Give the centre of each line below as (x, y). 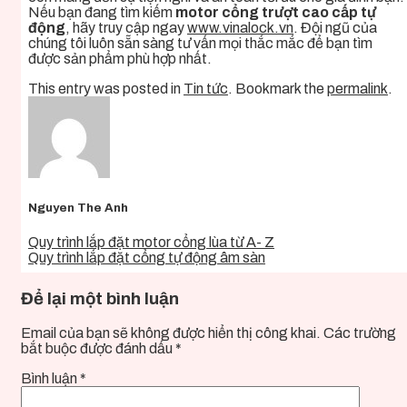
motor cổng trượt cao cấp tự (276, 13)
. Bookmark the (278, 89)
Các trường (360, 333)
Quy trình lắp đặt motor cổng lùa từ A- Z (151, 243)
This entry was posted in (106, 89)
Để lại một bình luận (100, 299)
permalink (357, 89)
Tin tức (206, 89)
